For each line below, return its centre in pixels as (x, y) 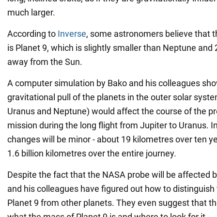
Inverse (72, 33)
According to (32, 33)
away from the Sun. (45, 62)
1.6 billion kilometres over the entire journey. (92, 153)
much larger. (31, 12)
